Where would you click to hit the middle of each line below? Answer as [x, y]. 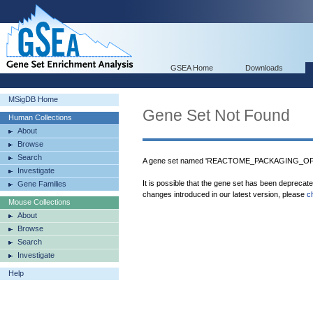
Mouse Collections [39, 202]
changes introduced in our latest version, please [225, 194]
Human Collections [40, 117]
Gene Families [42, 184]
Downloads [264, 68]
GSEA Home [192, 68]
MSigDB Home [33, 99]
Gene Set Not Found [216, 115]
